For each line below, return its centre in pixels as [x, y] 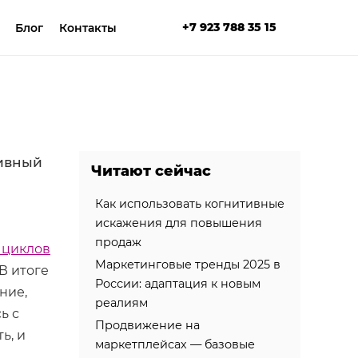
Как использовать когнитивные [189, 204]
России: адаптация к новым [177, 284]
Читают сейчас [151, 171]
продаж [118, 242]
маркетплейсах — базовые [175, 344]
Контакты [88, 28]
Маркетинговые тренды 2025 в [187, 265]
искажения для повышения [178, 223]
